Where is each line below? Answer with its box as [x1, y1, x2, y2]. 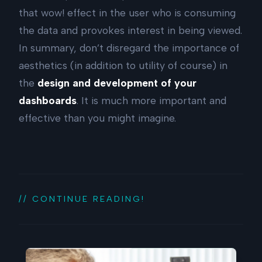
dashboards [19, 94, 77, 107]
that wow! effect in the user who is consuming [19, 6, 236, 19]
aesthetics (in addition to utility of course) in [19, 59, 227, 72]
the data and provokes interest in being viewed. [19, 24, 242, 37]
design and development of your [37, 77, 196, 89]
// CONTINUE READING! [19, 194, 145, 205]
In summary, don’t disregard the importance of [19, 42, 239, 54]
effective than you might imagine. [19, 112, 176, 125]
